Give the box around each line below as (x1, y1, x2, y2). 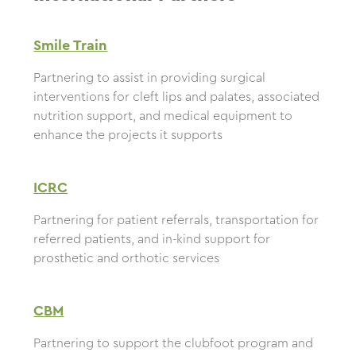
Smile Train (33, 38, 108, 53)
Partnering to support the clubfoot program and (33, 337, 314, 350)
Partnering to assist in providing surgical (33, 72, 266, 85)
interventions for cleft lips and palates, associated (33, 91, 320, 104)
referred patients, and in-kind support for (33, 233, 271, 246)
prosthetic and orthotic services (33, 252, 220, 265)
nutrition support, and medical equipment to (33, 110, 293, 123)
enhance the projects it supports (33, 129, 223, 142)
